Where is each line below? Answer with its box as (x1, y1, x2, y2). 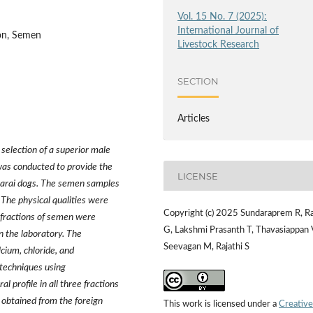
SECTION (177, 75, 219, 87)
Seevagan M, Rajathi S (163, 242, 249, 252)
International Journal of (177, 26, 279, 36)
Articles (177, 114, 210, 124)
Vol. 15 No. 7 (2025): (177, 12, 268, 22)
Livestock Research (177, 40, 260, 50)
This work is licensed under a (163, 299, 279, 309)
